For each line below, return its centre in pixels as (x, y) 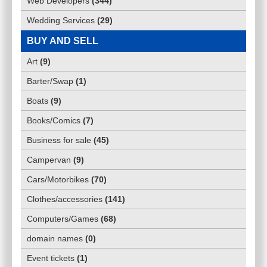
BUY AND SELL (63, 41)
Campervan (49, 160)
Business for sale (59, 140)
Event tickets (51, 258)
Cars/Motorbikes (58, 180)
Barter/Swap (50, 81)
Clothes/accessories (65, 199)
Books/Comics (54, 121)
